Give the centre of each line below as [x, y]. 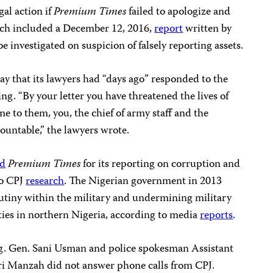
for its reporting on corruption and [161, 165]
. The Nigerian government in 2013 [143, 182]
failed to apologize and [179, 12]
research [45, 182]
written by [207, 29]
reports [217, 216]
